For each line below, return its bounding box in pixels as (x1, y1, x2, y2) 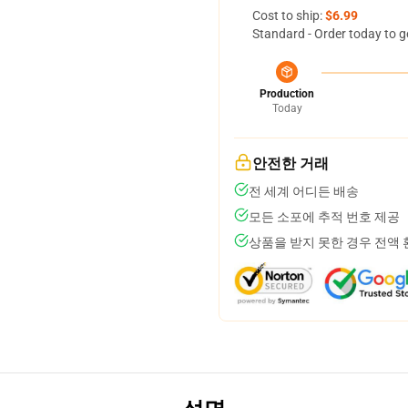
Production (260, 87, 314, 100)
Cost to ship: (252, 8, 325, 23)
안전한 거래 (252, 155, 329, 172)
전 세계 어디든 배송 (249, 184, 359, 199)
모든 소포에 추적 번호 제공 (249, 209, 400, 224)
